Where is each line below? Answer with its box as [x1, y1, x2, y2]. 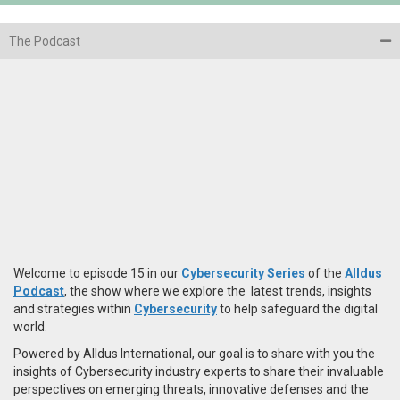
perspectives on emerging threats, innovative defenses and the [13, 381, 369, 396]
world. [13, 319, 47, 334]
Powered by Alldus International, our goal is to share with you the [13, 346, 375, 361]
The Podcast [9, 33, 80, 48]
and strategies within [13, 301, 134, 316]
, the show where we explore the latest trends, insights [64, 283, 371, 298]
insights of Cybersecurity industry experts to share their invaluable [13, 363, 384, 379]
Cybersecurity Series [181, 265, 305, 280]
